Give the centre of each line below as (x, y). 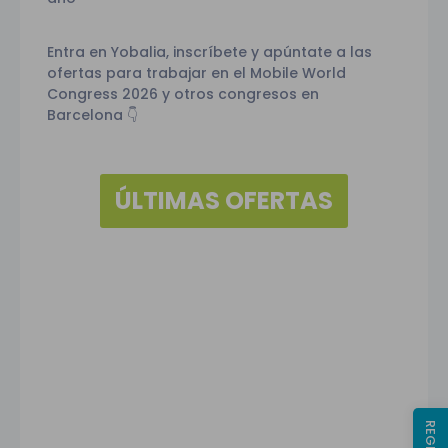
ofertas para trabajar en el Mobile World (196, 72)
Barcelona (87, 114)
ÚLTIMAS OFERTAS (224, 200)
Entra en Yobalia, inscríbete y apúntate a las (209, 51)
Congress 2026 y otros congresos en (183, 93)
